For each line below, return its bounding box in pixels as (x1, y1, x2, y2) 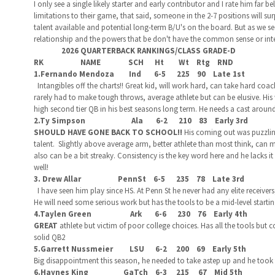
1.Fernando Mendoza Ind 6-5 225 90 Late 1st (33, 69, 250, 79)
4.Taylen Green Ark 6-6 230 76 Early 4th (33, 209, 247, 219)
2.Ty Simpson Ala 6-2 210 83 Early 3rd (33, 115, 252, 126)
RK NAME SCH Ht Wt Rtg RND (33, 57, 233, 68)
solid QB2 (33, 232, 65, 242)
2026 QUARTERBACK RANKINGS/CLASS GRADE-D (33, 45, 238, 56)
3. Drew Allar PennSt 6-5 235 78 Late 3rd (33, 174, 244, 184)
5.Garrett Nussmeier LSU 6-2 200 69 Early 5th (33, 244, 246, 254)
